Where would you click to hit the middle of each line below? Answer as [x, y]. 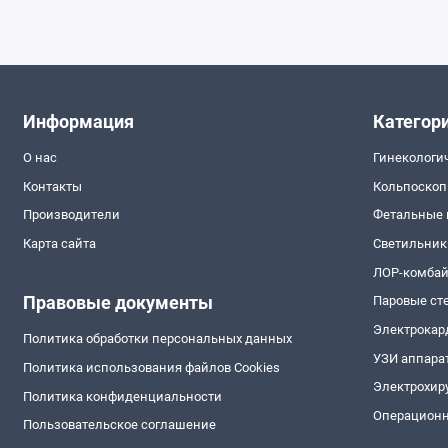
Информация [78, 121]
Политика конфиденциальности [122, 396]
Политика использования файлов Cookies [151, 368]
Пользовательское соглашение [119, 425]
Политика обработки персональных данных [157, 339]
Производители [71, 215]
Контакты [52, 186]
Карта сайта [59, 243]
